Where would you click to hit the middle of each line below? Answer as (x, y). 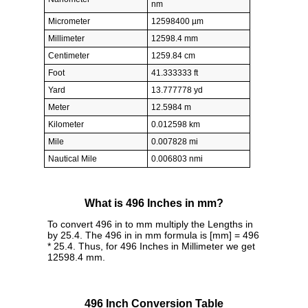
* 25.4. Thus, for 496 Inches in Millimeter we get (151, 246)
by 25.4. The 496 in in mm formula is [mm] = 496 (153, 235)
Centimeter (69, 55)
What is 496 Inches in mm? (154, 203)
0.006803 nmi (177, 158)
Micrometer (69, 21)
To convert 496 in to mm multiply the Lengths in (150, 224)
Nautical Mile (73, 158)
